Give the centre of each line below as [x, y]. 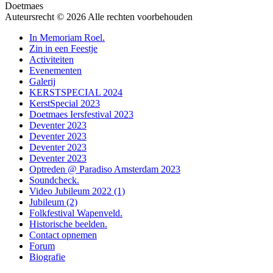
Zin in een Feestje [63, 48]
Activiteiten [51, 59]
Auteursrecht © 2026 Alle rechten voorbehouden [99, 16]
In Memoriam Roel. [67, 37]
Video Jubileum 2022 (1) [77, 191]
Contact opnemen [63, 235]
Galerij [42, 81]
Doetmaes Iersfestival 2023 [81, 114]
